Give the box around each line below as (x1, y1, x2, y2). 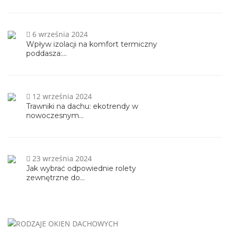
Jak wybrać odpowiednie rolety (26, 163, 136, 173)
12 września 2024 (30, 91, 92, 101)
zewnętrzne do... (26, 172, 85, 182)
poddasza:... (26, 48, 67, 58)
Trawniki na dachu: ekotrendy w (26, 101, 138, 111)
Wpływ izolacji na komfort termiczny (26, 39, 157, 49)
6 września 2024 (30, 29, 88, 39)
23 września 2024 (30, 153, 92, 163)
